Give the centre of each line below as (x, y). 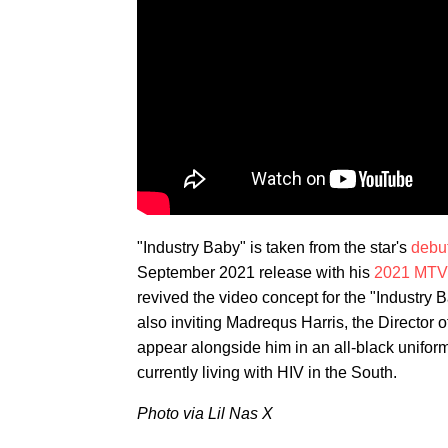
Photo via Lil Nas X (205, 413)
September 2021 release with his (255, 272)
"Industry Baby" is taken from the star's (274, 247)
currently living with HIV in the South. (267, 372)
